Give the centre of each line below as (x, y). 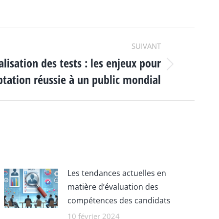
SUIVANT (146, 46)
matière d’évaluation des (113, 187)
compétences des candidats (119, 200)
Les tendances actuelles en (117, 173)
